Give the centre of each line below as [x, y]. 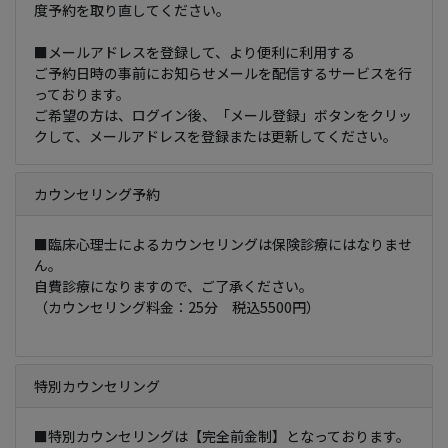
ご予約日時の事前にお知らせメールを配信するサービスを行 [222, 72]
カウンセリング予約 [96, 193]
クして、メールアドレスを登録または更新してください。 [215, 135]
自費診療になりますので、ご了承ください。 [173, 285]
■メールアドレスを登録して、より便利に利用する [194, 51]
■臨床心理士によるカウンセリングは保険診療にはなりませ [222, 243]
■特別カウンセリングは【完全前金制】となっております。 [221, 435]
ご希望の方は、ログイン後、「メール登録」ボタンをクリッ [222, 114]
